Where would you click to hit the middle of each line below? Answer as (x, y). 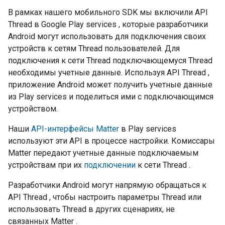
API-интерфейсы (64, 129)
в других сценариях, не (131, 209)
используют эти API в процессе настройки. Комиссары (111, 141)
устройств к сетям (43, 48)
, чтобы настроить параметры (104, 197)
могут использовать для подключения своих (121, 36)
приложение (33, 85)
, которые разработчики (162, 24)
